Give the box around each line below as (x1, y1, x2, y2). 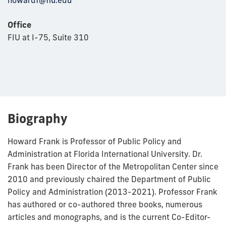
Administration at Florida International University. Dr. (8, 148, 202, 159)
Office (8, 20, 31, 30)
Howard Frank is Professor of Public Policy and (8, 136, 182, 146)
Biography (8, 110, 68, 126)
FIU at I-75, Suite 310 (8, 32, 89, 43)
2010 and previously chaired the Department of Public (8, 174, 211, 184)
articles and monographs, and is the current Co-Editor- (8, 211, 211, 222)
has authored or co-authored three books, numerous (8, 199, 202, 209)
